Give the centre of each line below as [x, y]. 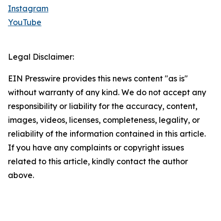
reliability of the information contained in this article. [107, 134]
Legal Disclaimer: [41, 57]
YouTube [25, 22]
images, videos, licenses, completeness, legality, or [104, 120]
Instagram [28, 9]
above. [21, 175]
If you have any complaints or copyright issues [96, 148]
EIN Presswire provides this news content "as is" [98, 79]
